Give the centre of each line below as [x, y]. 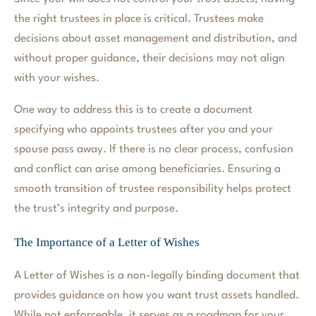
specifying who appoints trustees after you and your [144, 130]
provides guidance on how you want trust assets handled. [157, 295]
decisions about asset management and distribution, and [156, 39]
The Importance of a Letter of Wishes [107, 243]
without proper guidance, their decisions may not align [150, 59]
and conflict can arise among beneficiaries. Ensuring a [147, 170]
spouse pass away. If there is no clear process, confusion [154, 150]
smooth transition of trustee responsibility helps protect [153, 189]
